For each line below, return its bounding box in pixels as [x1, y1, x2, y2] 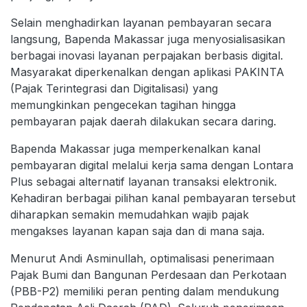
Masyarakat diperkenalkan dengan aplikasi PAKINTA [10, 65, 284, 79]
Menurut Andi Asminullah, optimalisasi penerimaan [10, 251, 274, 266]
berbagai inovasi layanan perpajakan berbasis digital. [10, 49, 283, 63]
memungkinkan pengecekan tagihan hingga [10, 98, 236, 112]
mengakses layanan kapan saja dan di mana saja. [10, 224, 265, 238]
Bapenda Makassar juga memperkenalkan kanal [10, 142, 260, 156]
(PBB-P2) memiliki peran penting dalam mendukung [10, 284, 279, 299]
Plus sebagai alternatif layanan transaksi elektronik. [10, 175, 277, 189]
